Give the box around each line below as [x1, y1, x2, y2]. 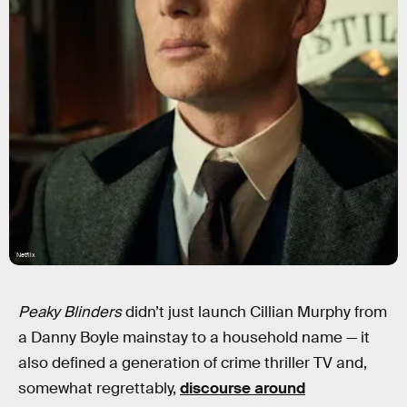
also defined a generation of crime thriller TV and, [18, 353, 367, 372]
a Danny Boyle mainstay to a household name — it [18, 328, 370, 347]
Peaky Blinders [18, 303, 122, 322]
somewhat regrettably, [18, 379, 180, 398]
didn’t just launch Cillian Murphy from [122, 303, 387, 322]
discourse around [180, 379, 305, 398]
